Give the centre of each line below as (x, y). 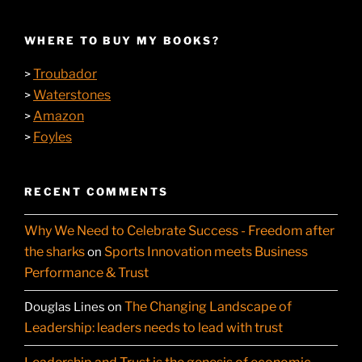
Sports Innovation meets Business (206, 252)
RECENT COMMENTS (97, 191)
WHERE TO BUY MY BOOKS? (122, 41)
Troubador (65, 74)
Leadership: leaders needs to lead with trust (154, 328)
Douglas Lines (65, 307)
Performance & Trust (86, 273)
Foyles (53, 137)
